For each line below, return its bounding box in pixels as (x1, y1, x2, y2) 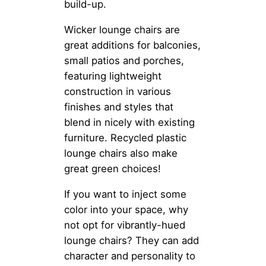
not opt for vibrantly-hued (64, 219, 185, 232)
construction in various (64, 85, 171, 98)
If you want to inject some (64, 188, 186, 201)
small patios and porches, (64, 55, 184, 67)
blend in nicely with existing (64, 116, 195, 129)
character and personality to (64, 250, 195, 262)
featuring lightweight (64, 70, 161, 83)
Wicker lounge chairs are (64, 24, 180, 36)
